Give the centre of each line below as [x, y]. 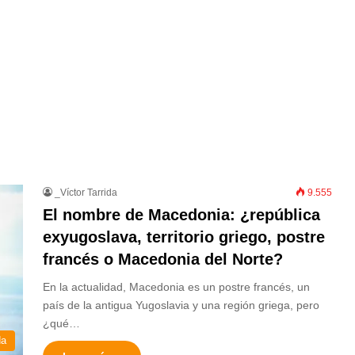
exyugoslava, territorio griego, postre [184, 237]
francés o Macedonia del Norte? [163, 259]
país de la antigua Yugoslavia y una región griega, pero [181, 305]
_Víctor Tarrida [86, 193]
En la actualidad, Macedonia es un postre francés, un [176, 287]
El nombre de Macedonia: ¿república [181, 215]
